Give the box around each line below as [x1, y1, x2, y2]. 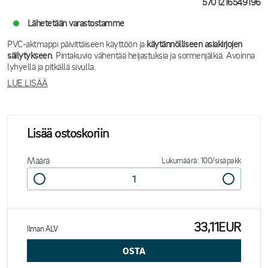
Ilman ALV [27, 223, 58, 233]
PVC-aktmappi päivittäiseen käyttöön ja [7, 38, 147, 50]
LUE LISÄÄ [7, 77, 48, 89]
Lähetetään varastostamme [27, 17, 125, 29]
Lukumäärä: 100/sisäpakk [162, 155, 241, 165]
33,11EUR [193, 219, 241, 234]
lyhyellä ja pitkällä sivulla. [7, 60, 96, 72]
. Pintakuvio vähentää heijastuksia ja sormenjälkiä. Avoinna [51, 49, 255, 61]
